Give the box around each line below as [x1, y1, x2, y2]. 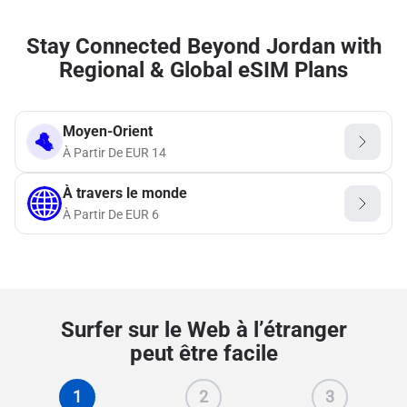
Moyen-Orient [63, 123, 153, 140]
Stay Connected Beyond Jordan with [25, 34, 382, 59]
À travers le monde [63, 184, 187, 202]
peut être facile [129, 341, 278, 366]
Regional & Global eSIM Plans [59, 57, 348, 83]
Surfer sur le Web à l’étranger [60, 317, 347, 342]
